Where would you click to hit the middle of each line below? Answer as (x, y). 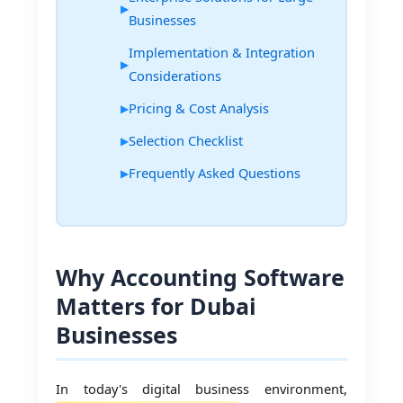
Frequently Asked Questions (215, 173)
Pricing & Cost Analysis (199, 108)
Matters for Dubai (157, 306)
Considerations (175, 76)
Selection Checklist (186, 141)
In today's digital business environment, (201, 388)
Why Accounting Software (201, 278)
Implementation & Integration (222, 53)
